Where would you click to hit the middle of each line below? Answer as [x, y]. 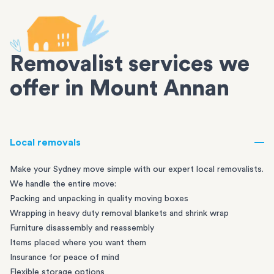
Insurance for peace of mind [65, 257]
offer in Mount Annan [120, 89]
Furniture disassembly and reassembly [82, 228]
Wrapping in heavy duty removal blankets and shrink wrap [119, 213]
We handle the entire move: [63, 184]
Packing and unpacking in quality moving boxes [99, 199]
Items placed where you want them [78, 243]
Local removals [45, 143]
